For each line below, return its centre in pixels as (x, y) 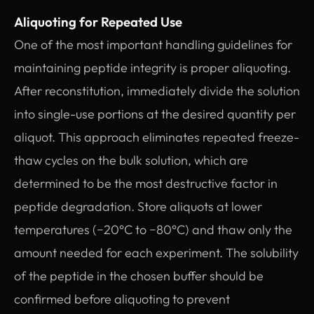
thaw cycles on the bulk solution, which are (131, 160)
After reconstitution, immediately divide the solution (157, 90)
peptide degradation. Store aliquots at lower (138, 206)
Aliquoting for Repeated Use (98, 21)
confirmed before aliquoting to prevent (122, 299)
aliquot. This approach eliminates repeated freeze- (157, 137)
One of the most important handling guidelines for (153, 44)
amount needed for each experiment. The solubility (156, 252)
